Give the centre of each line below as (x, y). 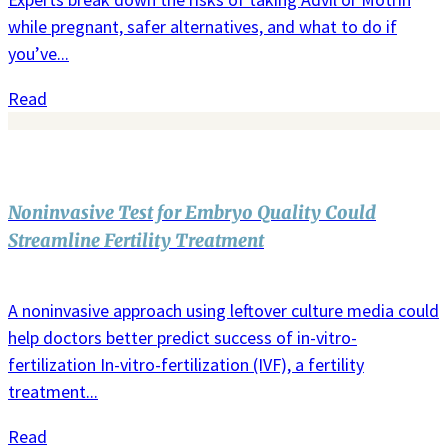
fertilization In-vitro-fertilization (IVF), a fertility (186, 364)
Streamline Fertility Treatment (136, 240)
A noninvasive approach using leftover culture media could (223, 310)
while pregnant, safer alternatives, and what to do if (202, 26)
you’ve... (38, 53)
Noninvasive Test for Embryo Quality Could (192, 212)
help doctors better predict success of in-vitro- (182, 337)
